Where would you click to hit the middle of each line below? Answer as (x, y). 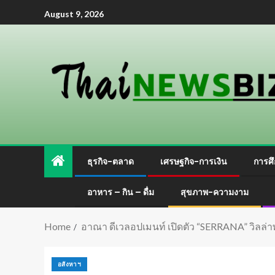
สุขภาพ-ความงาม (215, 192)
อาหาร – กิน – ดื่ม (121, 192)
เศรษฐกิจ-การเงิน (194, 161)
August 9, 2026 (74, 14)
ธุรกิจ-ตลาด (110, 161)
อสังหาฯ (70, 264)
